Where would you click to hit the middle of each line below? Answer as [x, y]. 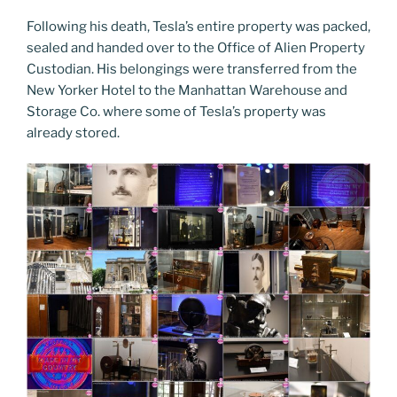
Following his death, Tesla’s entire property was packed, [198, 26]
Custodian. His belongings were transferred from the [192, 69]
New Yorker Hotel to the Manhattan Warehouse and [187, 90]
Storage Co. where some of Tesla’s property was [176, 111]
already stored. [73, 132]
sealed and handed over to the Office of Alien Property [196, 47]
